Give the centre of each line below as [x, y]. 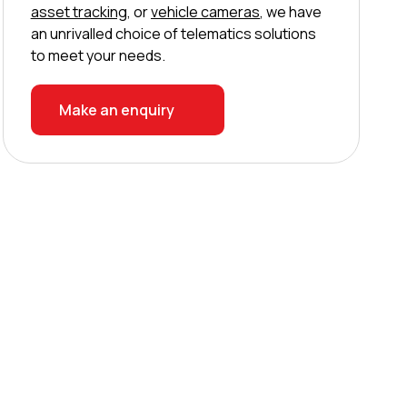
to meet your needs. [98, 55]
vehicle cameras [205, 12]
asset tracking [79, 12]
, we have [291, 12]
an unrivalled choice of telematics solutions [174, 34]
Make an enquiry [116, 110]
